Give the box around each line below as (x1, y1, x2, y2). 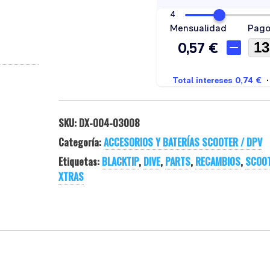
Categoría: (58, 135, 104, 150)
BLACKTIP (101, 154, 139, 169)
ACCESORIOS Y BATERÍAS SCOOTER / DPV (103, 135, 262, 150)
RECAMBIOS (195, 154, 240, 169)
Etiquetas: (58, 154, 102, 169)
